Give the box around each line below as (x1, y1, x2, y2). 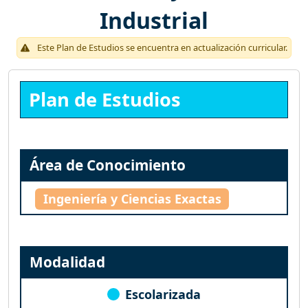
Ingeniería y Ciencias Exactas (43, 190, 221, 208)
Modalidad (30, 252, 105, 272)
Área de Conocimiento (30, 155, 186, 175)
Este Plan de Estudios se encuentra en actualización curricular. (34, 41, 287, 54)
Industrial (100, 5, 208, 35)
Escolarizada (125, 285, 201, 302)
